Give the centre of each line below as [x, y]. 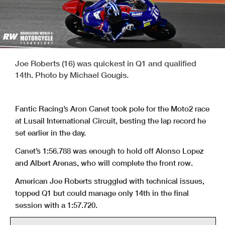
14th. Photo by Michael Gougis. [72, 74]
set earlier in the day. [50, 132]
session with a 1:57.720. [56, 205]
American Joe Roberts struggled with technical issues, [110, 181]
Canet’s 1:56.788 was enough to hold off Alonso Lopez [109, 150]
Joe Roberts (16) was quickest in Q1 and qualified [106, 63]
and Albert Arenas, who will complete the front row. [104, 162]
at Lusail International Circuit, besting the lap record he [110, 120]
